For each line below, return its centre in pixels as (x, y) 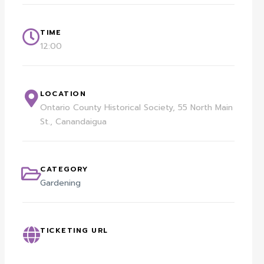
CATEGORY (64, 169)
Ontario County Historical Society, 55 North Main (137, 108)
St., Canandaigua (74, 122)
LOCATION (63, 94)
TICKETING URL (74, 231)
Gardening (61, 183)
